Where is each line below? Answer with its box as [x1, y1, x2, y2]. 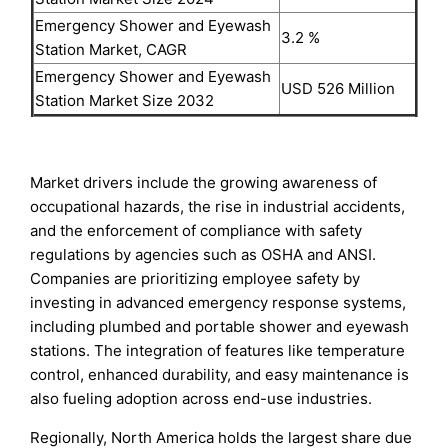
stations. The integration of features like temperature [30, 340, 406, 360]
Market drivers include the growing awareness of [30, 172, 378, 192]
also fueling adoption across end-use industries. [30, 388, 373, 408]
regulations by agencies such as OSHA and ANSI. [30, 244, 377, 264]
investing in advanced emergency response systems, [30, 292, 407, 312]
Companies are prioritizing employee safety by [30, 268, 361, 288]
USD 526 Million [280, 78, 395, 98]
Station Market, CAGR [34, 39, 187, 59]
